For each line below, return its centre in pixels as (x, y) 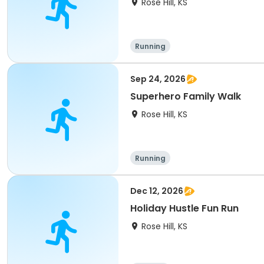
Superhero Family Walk (186, 96)
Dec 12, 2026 (157, 191)
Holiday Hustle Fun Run (184, 208)
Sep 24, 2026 (158, 79)
